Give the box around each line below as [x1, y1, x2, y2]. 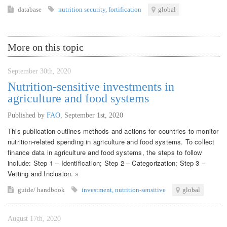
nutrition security [58, 5, 105, 13]
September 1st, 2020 [64, 111, 123, 119]
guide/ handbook [18, 185, 66, 194]
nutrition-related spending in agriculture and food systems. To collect [8, 136, 215, 146]
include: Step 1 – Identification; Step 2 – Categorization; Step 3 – [8, 158, 206, 168]
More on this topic [8, 41, 84, 53]
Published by [8, 111, 47, 119]
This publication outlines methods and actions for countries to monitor [8, 126, 219, 136]
